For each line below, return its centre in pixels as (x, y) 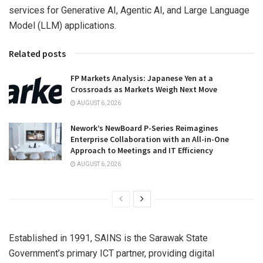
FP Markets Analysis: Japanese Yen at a (142, 78)
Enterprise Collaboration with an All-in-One (150, 139)
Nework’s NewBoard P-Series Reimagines (144, 128)
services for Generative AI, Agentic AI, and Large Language (129, 11)
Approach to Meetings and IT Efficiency (142, 150)
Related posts (37, 54)
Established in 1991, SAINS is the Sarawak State (108, 238)
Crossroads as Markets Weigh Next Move (144, 90)
